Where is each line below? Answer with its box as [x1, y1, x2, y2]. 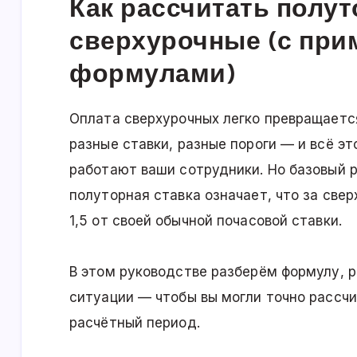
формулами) [69, 57, 236, 88]
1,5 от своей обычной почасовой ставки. [69, 213, 342, 229]
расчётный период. [69, 315, 200, 331]
